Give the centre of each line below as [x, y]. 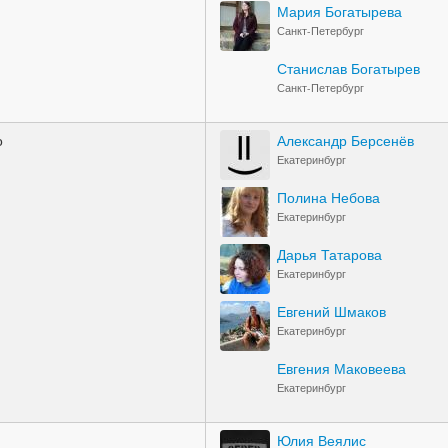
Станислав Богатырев [348, 68]
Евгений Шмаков [331, 311]
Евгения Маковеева [341, 368]
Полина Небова [328, 197]
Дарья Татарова [329, 254]
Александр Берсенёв [345, 140]
